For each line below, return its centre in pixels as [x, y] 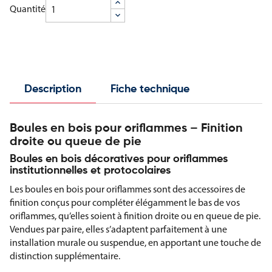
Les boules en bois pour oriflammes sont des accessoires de [127, 189]
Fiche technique [150, 90]
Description [53, 90]
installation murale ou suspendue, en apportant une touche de [135, 243]
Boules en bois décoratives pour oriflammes [119, 159]
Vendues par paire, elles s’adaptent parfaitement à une [118, 229]
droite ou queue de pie [76, 142]
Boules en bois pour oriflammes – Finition [126, 129]
